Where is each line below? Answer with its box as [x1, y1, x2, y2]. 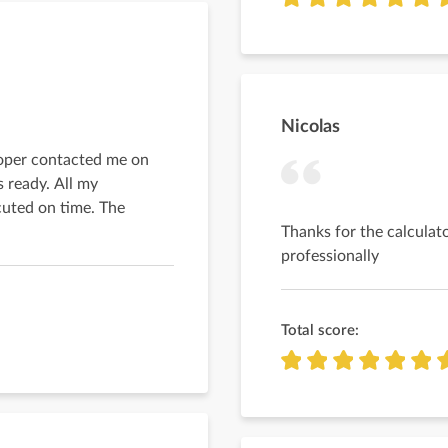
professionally [281, 248, 379, 264]
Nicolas [281, 118, 340, 136]
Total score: [281, 323, 359, 338]
